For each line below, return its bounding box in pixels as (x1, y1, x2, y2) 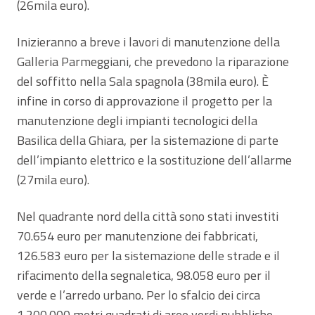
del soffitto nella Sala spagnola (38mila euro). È (17, 71, 269, 91)
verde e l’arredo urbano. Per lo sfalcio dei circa (17, 285, 260, 304)
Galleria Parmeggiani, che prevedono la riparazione (17, 51, 289, 71)
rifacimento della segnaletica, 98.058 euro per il (17, 265, 271, 285)
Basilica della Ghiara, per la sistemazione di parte (17, 130, 278, 150)
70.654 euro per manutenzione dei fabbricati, (17, 226, 258, 245)
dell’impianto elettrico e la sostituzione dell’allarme (17, 150, 292, 169)
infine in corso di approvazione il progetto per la (17, 91, 272, 110)
